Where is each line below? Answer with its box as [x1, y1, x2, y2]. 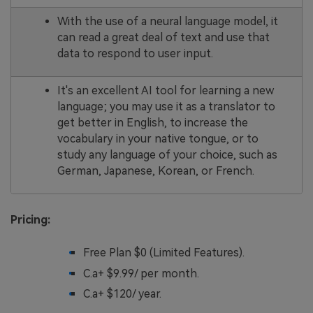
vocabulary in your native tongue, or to [57, 131, 259, 145]
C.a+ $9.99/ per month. [83, 266, 199, 280]
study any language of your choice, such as [57, 147, 277, 161]
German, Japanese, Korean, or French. [57, 163, 254, 177]
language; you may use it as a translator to [57, 99, 275, 113]
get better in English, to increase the [57, 115, 248, 129]
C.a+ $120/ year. [83, 287, 161, 301]
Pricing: [10, 213, 50, 227]
